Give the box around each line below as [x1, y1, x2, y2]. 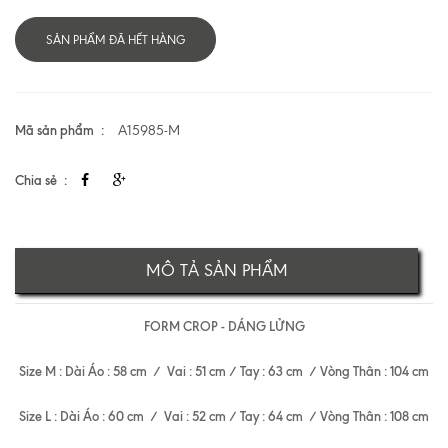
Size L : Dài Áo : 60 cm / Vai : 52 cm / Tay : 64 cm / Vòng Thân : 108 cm [19, 407, 429, 424]
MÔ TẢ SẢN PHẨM [145, 259, 288, 280]
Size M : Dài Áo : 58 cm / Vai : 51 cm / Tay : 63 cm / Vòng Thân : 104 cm [19, 362, 429, 379]
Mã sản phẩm [15, 121, 94, 138]
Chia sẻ [15, 171, 57, 188]
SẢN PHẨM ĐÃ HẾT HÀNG [46, 32, 185, 47]
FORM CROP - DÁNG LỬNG [143, 317, 305, 334]
